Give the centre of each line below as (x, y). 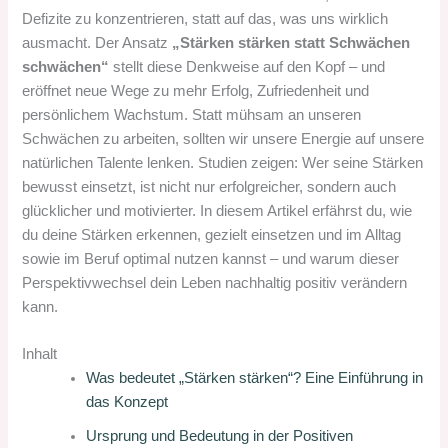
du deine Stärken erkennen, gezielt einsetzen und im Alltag (212, 234)
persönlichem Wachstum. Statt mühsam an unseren (192, 114)
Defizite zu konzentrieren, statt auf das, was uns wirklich (205, 18)
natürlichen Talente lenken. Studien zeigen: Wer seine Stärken (223, 162)
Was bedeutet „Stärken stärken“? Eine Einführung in (255, 377)
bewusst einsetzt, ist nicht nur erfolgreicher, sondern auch (209, 186)
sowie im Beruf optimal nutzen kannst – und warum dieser (211, 258)
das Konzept (127, 401)
